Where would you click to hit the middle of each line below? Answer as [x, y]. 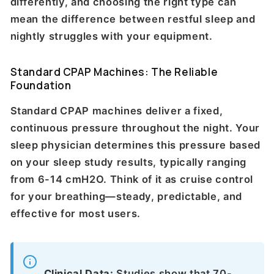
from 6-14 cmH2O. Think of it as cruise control [131, 180]
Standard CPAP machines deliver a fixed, [117, 111]
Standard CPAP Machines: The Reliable [114, 72]
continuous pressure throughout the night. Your [135, 128]
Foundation [41, 85]
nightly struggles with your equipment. [111, 36]
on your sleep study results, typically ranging [128, 162]
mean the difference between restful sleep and [133, 19]
